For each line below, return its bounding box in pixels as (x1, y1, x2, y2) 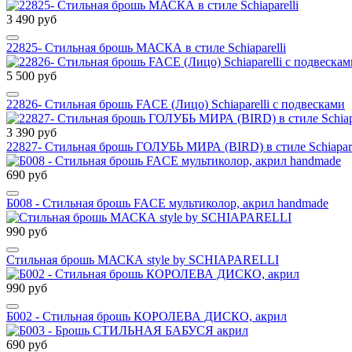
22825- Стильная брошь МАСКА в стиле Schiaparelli (6, 41, 286, 55)
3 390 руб (6, 126, 57, 140)
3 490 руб (6, 13, 57, 27)
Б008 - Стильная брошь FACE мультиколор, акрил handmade (6, 196, 328, 211)
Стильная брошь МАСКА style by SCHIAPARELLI (6, 253, 279, 267)
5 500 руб (6, 69, 57, 83)
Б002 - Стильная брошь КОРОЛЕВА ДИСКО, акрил (6, 310, 287, 324)
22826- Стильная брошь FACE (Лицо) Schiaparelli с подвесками (6, 97, 345, 112)
